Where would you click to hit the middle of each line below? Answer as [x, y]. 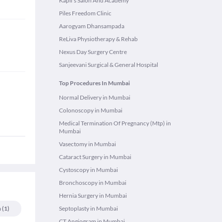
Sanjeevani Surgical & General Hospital [109, 65]
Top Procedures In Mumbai [94, 83]
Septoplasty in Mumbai [88, 208]
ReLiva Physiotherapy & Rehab [98, 39]
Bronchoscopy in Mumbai [93, 183]
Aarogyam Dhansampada [92, 26]
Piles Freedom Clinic [85, 13]
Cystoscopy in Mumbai [88, 170]
